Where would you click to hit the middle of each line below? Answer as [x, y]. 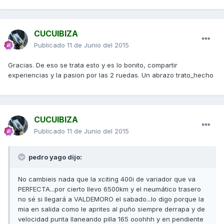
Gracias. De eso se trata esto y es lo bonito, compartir [93, 65]
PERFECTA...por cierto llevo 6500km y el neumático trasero [109, 189]
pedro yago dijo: [54, 157]
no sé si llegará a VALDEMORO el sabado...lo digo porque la [111, 199]
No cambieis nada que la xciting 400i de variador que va [107, 179]
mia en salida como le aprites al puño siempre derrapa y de [111, 209]
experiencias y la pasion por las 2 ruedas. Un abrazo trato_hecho [111, 75]
